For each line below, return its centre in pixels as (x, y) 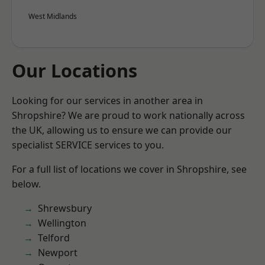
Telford (54, 238)
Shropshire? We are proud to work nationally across (128, 115)
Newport (58, 253)
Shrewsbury (65, 208)
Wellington (62, 223)
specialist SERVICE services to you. (88, 145)
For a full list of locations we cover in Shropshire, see (129, 169)
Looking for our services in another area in (107, 101)
